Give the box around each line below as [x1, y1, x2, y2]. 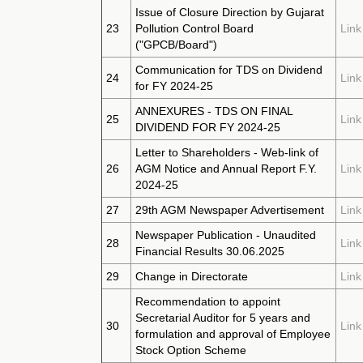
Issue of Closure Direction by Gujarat [135, 6, 324, 19]
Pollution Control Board [135, 22, 254, 35]
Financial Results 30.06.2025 [135, 245, 284, 258]
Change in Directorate [135, 270, 248, 283]
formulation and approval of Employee [135, 327, 331, 340]
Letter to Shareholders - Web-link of [135, 146, 318, 159]
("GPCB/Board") [135, 38, 217, 51]
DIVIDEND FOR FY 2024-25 [135, 121, 280, 134]
